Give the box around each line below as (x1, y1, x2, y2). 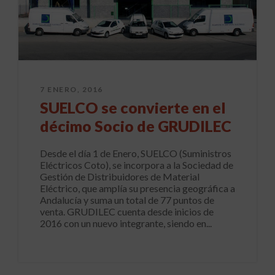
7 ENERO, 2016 (40, 85, 103, 95)
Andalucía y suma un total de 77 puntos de (40, 194, 214, 206)
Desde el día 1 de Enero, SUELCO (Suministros (40, 147, 231, 160)
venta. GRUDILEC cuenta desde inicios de (40, 206, 214, 218)
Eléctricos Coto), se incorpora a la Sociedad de (40, 159, 233, 171)
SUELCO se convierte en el (40, 98, 226, 117)
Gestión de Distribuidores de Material (40, 171, 199, 183)
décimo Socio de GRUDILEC (40, 117, 231, 136)
